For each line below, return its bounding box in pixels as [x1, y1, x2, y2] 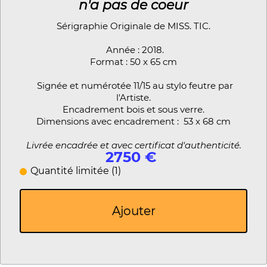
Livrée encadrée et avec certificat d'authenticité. [26, 139, 241, 151]
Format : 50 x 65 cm [90, 55, 177, 67]
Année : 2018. [103, 44, 164, 55]
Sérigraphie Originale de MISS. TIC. [57, 20, 210, 32]
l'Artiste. [116, 91, 151, 103]
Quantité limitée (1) [30, 164, 121, 176]
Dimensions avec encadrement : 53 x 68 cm [36, 115, 231, 127]
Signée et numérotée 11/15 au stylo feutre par [34, 79, 233, 91]
